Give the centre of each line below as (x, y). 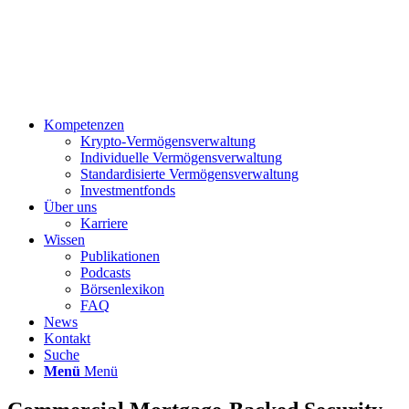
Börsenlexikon (122, 289)
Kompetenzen (84, 125)
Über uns (70, 207)
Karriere (104, 223)
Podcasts (105, 273)
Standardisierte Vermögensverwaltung (189, 174)
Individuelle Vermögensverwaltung (181, 157)
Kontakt (67, 338)
